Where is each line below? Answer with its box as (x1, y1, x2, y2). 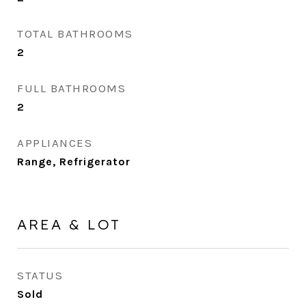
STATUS (17, 268, 63, 282)
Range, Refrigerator (17, 155, 130, 168)
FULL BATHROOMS (17, 81, 126, 95)
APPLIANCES (17, 136, 92, 150)
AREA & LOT (17, 215, 121, 233)
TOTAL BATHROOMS (17, 27, 133, 40)
